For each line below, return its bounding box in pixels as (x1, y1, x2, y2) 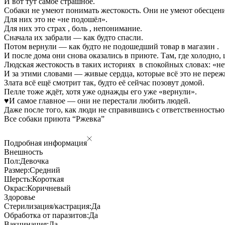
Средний (30, 165, 60, 174)
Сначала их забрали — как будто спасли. (4, 33, 143, 42)
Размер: (4, 165, 30, 174)
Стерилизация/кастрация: (4, 201, 91, 210)
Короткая (32, 174, 64, 183)
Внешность (4, 147, 43, 156)
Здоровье (4, 192, 35, 201)
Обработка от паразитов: (4, 210, 89, 219)
